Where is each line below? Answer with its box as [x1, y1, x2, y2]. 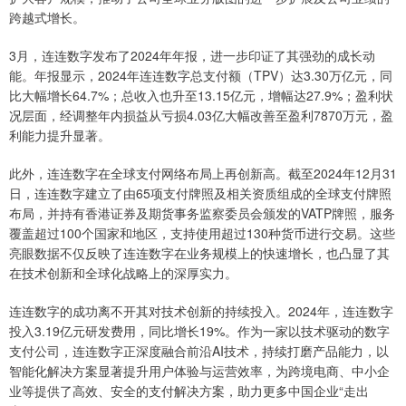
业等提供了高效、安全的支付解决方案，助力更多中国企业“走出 [9, 382, 369, 401]
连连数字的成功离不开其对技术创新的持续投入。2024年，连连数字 [9, 302, 393, 321]
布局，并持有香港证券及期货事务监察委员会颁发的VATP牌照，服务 [9, 204, 395, 223]
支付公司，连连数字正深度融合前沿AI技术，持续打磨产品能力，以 [9, 342, 389, 361]
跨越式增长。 [9, 8, 85, 27]
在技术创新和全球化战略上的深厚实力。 [9, 264, 237, 283]
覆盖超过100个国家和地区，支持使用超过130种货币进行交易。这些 [9, 224, 395, 243]
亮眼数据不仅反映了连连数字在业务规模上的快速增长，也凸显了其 [9, 244, 390, 263]
